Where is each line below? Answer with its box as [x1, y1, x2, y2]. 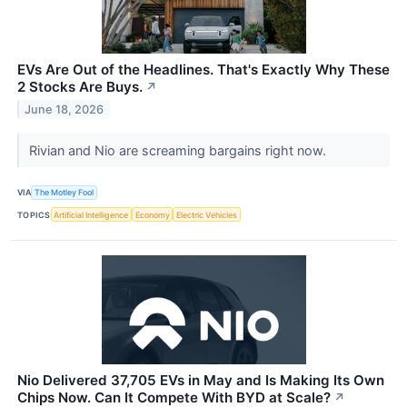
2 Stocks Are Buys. [17, 77, 143, 95]
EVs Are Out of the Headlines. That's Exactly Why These [17, 60, 390, 78]
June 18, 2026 [25, 102, 104, 116]
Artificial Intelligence [54, 209, 129, 220]
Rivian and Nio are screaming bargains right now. [28, 142, 330, 158]
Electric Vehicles [176, 209, 238, 220]
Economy [134, 209, 170, 220]
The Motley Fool [35, 187, 94, 198]
